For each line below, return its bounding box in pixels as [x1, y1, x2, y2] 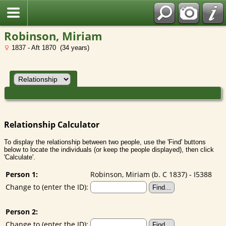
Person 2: [6, 206, 38, 216]
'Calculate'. [4, 153, 35, 161]
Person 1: [6, 169, 38, 179]
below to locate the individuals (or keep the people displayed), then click [4, 145, 214, 153]
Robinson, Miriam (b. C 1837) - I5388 [90, 169, 212, 179]
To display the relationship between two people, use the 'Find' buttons [4, 138, 206, 146]
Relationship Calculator [4, 119, 99, 130]
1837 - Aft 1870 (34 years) [10, 44, 89, 51]
